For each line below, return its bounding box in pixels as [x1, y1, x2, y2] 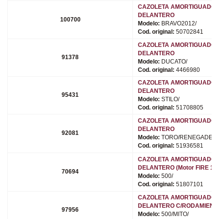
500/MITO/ [159, 210, 189, 218]
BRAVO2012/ [159, 20, 197, 27]
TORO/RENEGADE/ [159, 133, 214, 141]
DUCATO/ [159, 58, 187, 65]
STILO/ [159, 95, 179, 103]
